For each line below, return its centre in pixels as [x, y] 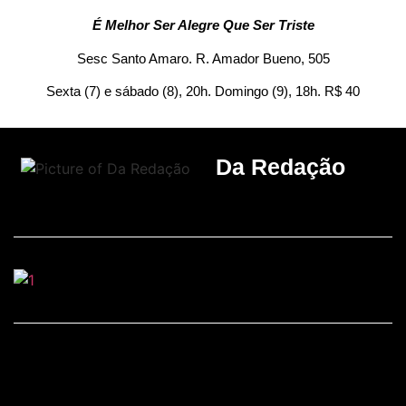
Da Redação [280, 167]
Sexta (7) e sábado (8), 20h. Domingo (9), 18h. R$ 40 [203, 92]
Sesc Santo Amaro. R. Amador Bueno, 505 [203, 58]
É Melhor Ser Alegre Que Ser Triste [203, 25]
